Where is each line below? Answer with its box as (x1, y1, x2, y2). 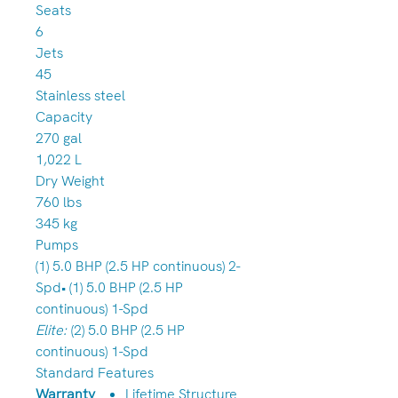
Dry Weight (36, 171, 105, 190)
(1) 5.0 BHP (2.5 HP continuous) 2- (36, 257, 240, 275)
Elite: (36, 321, 67, 339)
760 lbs (36, 193, 82, 211)
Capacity (36, 107, 92, 126)
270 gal (36, 129, 82, 147)
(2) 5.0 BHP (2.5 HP (68, 321, 185, 339)
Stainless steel (36, 86, 125, 105)
